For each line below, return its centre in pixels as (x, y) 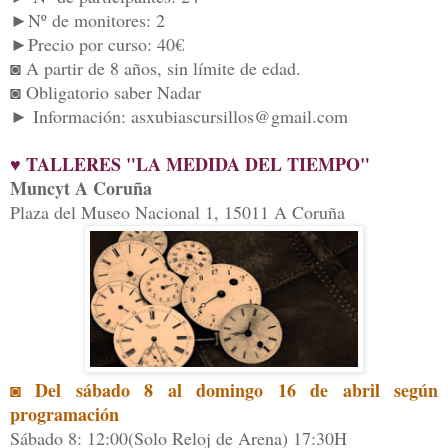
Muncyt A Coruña (81, 188)
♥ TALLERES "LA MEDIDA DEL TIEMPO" (190, 164)
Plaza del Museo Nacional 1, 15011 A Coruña (177, 212)
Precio (51, 44)
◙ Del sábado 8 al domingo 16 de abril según (224, 390)
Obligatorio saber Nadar (113, 92)
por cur (102, 44)
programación (64, 414)
